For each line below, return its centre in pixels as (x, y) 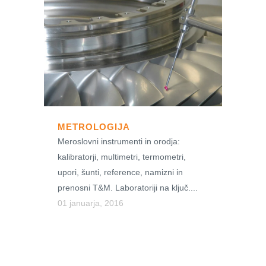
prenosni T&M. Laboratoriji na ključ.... (128, 188)
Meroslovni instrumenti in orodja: (119, 142)
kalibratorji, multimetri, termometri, (122, 157)
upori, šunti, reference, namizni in (120, 172)
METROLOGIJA (94, 127)
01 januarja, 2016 (91, 203)
